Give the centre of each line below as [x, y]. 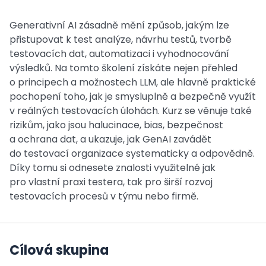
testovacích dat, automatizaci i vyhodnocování [119, 54]
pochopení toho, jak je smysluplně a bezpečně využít [133, 96]
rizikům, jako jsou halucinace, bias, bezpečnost [116, 125]
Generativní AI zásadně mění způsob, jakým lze [119, 25]
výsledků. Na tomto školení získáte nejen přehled [123, 68]
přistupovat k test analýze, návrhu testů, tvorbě [121, 39]
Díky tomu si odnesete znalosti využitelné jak [113, 168]
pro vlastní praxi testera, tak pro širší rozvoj [111, 182]
